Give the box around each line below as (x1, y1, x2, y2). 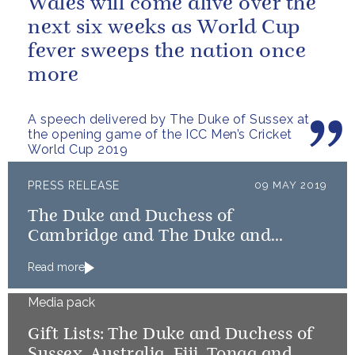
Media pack (28, 295, 95, 310)
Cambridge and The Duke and (28, 228, 271, 245)
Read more (28, 261, 85, 273)
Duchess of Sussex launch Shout (28, 248, 288, 265)
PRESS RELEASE (28, 179, 120, 192)
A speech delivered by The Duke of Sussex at (28, 112, 310, 127)
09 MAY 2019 (254, 179, 327, 191)
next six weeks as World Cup (28, 18, 300, 38)
